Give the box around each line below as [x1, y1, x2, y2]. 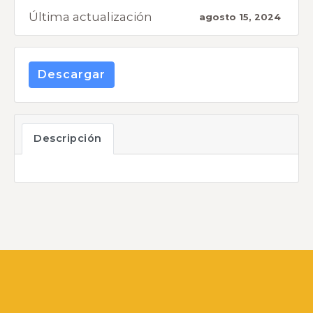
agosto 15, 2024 [198, 11, 281, 22]
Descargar [38, 68, 105, 81]
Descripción [34, 132, 102, 145]
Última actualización [29, 10, 152, 24]
